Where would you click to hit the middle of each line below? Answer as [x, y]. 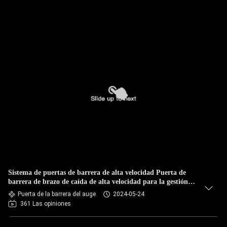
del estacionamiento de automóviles [62, 191]
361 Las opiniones [46, 204]
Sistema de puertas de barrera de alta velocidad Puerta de [97, 173]
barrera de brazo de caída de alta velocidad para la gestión [98, 182]
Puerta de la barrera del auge [57, 194]
